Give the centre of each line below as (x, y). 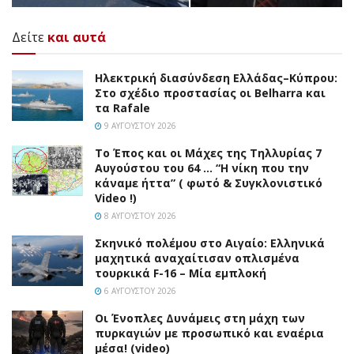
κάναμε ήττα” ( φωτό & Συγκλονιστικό (209, 183)
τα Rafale (122, 107)
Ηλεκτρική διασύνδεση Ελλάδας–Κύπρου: (216, 77)
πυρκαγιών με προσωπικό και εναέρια (209, 333)
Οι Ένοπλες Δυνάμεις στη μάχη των (200, 318)
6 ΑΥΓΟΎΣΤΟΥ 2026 (139, 290)
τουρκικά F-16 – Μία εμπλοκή (181, 273)
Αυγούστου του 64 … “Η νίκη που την (202, 168)
